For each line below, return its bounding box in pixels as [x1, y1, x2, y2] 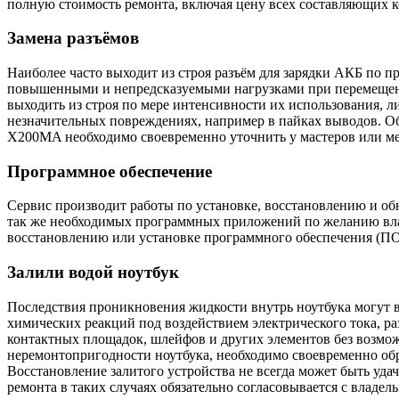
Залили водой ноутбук [7, 263, 179, 282]
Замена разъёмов [7, 28, 139, 48]
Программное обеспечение [7, 161, 212, 181]
